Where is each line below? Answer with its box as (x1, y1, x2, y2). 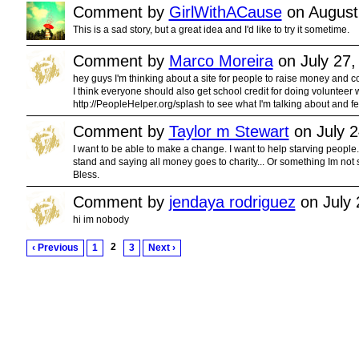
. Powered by (185, 309, 244, 319)
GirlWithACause (168, 2, 282, 21)
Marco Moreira (168, 50, 273, 70)
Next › (147, 242, 175, 254)
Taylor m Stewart (168, 121, 289, 140)
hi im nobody (72, 213, 129, 225)
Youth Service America (98, 309, 186, 319)
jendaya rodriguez (168, 192, 296, 211)
